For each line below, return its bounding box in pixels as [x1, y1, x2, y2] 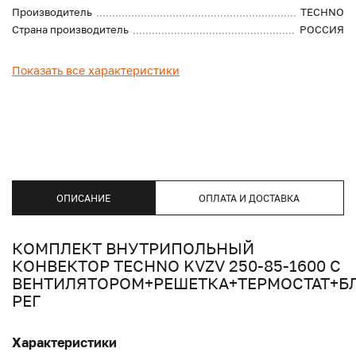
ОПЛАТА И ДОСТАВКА [199, 192, 300, 204]
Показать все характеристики [12, 64, 180, 78]
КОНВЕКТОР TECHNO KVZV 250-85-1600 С [12, 256, 341, 276]
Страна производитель [12, 23, 129, 37]
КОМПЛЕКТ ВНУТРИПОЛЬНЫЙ [12, 238, 254, 258]
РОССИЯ [300, 23, 344, 37]
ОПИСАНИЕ [56, 192, 110, 204]
